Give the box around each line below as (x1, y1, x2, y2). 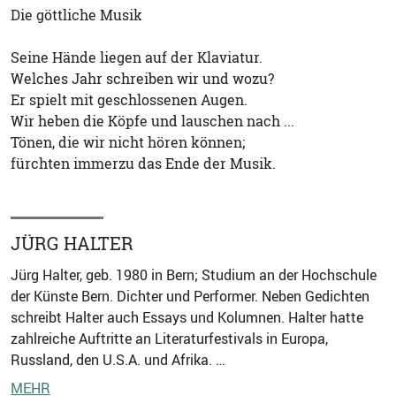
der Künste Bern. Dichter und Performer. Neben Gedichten (11, 286, 369, 306)
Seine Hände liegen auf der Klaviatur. (11, 47, 263, 67)
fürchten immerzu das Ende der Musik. (11, 153, 276, 173)
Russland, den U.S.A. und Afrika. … (11, 349, 225, 369)
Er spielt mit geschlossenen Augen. (11, 89, 247, 110)
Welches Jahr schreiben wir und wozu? (11, 68, 274, 88)
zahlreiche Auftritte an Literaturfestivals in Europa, (11, 328, 328, 348)
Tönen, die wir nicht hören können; (11, 132, 245, 152)
